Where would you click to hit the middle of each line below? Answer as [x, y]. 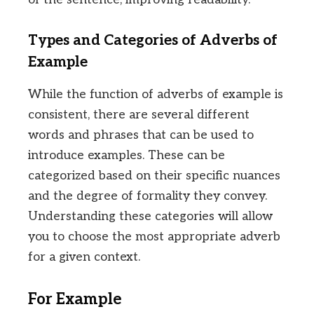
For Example [75, 299]
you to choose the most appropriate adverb [154, 236]
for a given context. [84, 257]
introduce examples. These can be [127, 155]
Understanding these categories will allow [150, 216]
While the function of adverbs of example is [156, 94]
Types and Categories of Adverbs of [153, 41]
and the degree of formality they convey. [148, 196]
